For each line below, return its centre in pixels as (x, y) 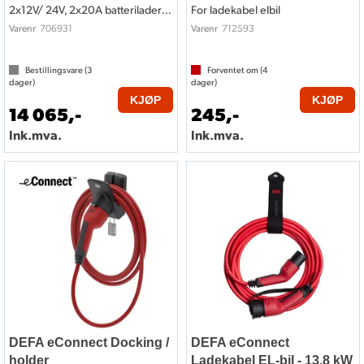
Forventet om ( (235, 70)
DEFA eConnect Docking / (89, 342)
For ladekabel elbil (236, 9)
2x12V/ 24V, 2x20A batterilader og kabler (167, 9)
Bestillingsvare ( (56, 70)
